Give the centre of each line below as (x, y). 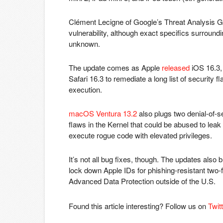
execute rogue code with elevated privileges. (140, 135)
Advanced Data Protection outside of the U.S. (142, 181)
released (176, 67)
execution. (85, 89)
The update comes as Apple (115, 67)
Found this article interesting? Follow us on (138, 206)
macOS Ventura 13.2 (103, 113)
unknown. (84, 44)
